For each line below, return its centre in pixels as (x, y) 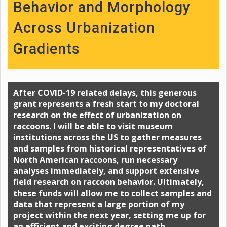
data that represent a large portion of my (99, 204)
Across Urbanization (84, 28)
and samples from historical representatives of (110, 149)
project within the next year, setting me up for (109, 216)
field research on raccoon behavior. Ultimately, (109, 182)
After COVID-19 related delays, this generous (105, 93)
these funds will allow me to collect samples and (112, 193)
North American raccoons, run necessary (95, 160)
